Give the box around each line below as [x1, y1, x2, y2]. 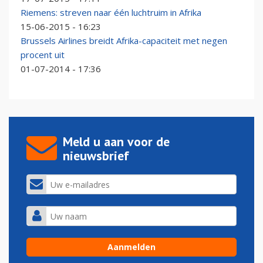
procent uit [21, 49, 65, 61]
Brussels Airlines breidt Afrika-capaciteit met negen [21, 35, 227, 47]
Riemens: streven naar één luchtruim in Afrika [21, 6, 201, 19]
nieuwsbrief [63, 147, 129, 164]
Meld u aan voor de [63, 133, 170, 150]
